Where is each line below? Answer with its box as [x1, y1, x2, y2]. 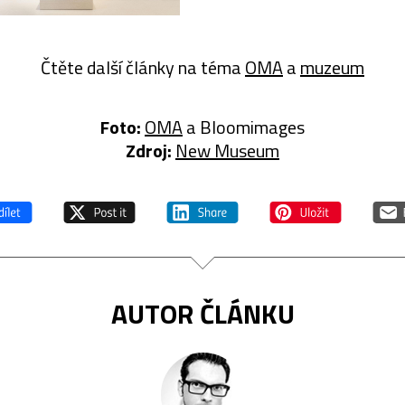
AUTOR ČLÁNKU [110, 292, 295, 334]
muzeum [300, 52, 364, 81]
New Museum [175, 136, 279, 165]
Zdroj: [126, 136, 172, 165]
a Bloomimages [183, 112, 305, 141]
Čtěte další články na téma [41, 52, 245, 81]
